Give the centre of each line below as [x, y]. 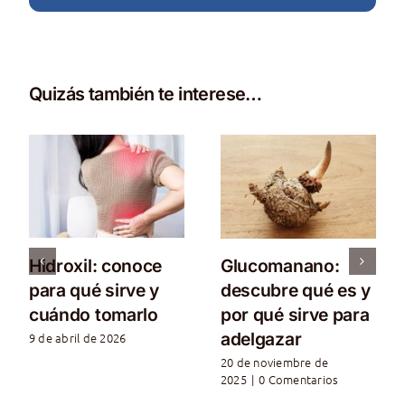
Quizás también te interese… [145, 94]
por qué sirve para [295, 314]
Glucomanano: [280, 265]
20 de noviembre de [274, 363]
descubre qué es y [295, 290]
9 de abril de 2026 [77, 338]
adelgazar [261, 339]
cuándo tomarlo [93, 314]
